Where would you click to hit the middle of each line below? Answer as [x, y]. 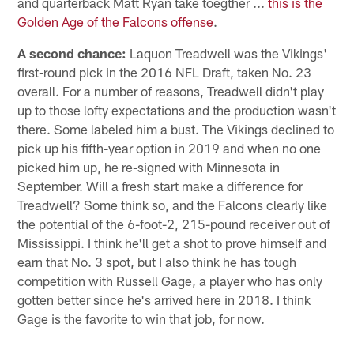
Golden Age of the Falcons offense [116, 22]
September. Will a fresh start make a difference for [160, 186]
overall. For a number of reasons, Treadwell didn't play [171, 91]
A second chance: [72, 53]
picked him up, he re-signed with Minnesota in [149, 167]
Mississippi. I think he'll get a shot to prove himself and [172, 243]
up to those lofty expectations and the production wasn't [177, 110]
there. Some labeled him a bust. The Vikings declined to [176, 129]
